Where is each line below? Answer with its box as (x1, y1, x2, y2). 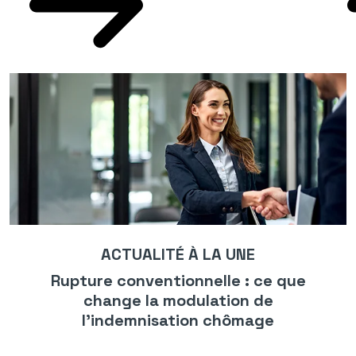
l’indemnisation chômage (82, 310, 274, 331)
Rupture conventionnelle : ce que (50, 270, 306, 292)
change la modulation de (83, 290, 273, 311)
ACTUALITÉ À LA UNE (101, 244, 255, 265)
